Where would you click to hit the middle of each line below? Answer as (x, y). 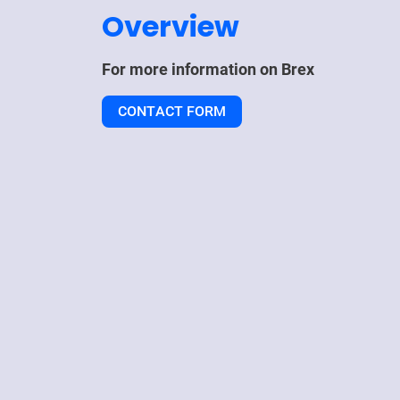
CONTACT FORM (172, 111)
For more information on (192, 69)
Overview (171, 26)
